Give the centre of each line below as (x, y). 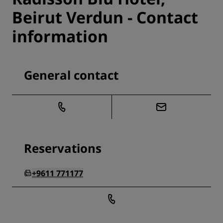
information (60, 36)
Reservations (63, 148)
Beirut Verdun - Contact (105, 17)
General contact (71, 75)
